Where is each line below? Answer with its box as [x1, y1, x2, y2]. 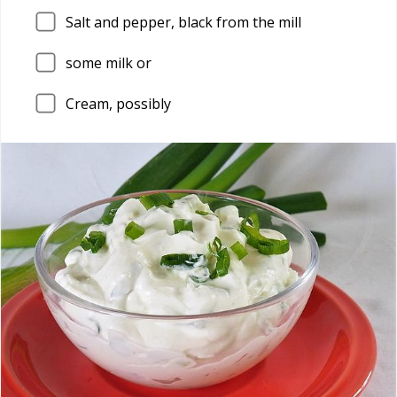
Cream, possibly [66, 93, 171, 113]
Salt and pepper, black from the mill [66, 12, 301, 33]
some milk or [66, 52, 152, 73]
